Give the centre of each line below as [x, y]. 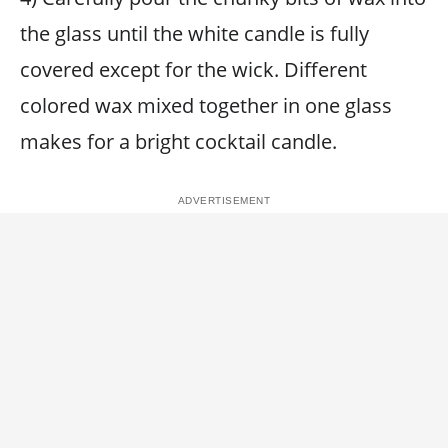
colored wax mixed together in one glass [206, 105]
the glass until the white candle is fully [194, 33]
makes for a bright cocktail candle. [178, 141]
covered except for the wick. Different [193, 69]
